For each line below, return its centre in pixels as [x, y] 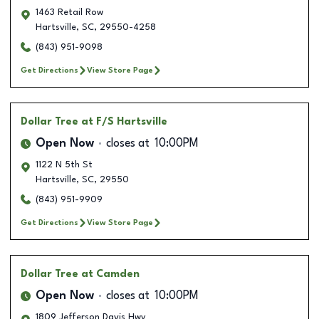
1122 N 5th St [64, 164]
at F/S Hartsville [124, 121]
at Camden [110, 274]
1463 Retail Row [69, 12]
